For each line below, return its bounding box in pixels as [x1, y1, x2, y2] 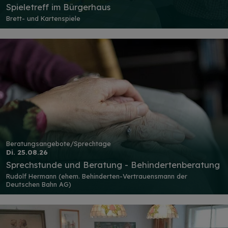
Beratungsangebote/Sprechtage [6, 139, 111, 148]
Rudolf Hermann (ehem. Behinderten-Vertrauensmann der [6, 172, 187, 180]
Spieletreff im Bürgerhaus [6, 2, 110, 13]
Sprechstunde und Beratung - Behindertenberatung [6, 159, 220, 170]
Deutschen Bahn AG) [6, 180, 71, 188]
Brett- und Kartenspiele [6, 14, 80, 23]
